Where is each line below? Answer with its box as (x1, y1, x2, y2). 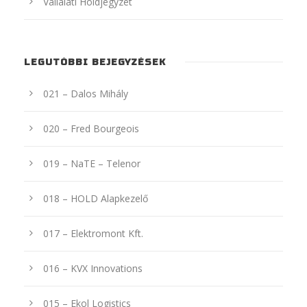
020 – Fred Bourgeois (43, 121, 139, 135)
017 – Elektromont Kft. (43, 226, 143, 240)
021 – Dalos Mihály (43, 86, 128, 100)
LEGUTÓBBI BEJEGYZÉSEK (24, 56, 166, 68)
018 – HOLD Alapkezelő (43, 191, 148, 205)
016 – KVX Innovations (43, 261, 143, 275)
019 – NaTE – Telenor (43, 156, 140, 170)
